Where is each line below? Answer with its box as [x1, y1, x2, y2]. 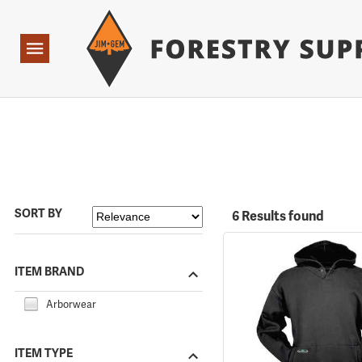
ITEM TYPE [15, 345, 73, 360]
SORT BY [15, 206, 62, 221]
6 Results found [231, 208, 324, 225]
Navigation [19, 44, 73, 54]
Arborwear [46, 297, 96, 311]
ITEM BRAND [15, 263, 84, 279]
